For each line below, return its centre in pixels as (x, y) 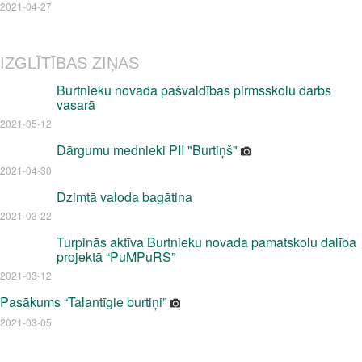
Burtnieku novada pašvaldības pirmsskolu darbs (194, 90)
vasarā (76, 105)
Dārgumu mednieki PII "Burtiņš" (149, 150)
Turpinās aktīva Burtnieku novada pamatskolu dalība (206, 242)
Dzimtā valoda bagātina (124, 197)
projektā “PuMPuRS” (116, 257)
